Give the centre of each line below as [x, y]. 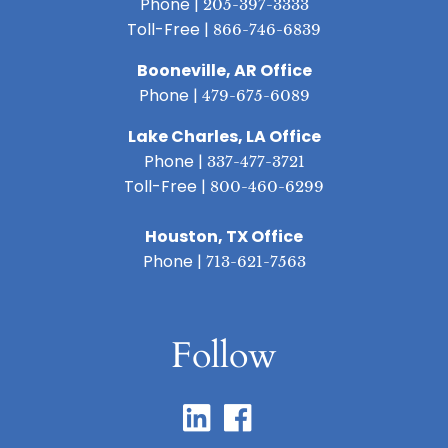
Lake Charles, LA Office [224, 136]
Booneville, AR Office [224, 70]
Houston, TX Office [224, 236]
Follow [224, 355]
